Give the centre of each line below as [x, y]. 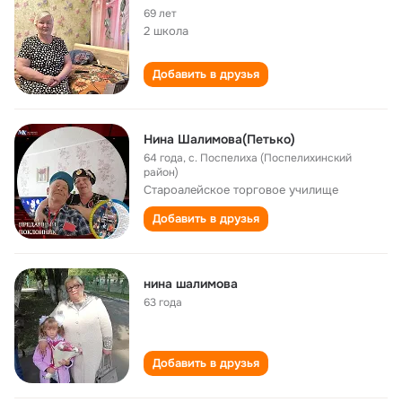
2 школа [166, 31]
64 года [163, 158]
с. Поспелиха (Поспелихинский [270, 158]
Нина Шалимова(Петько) [219, 139]
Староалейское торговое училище [241, 190]
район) [161, 172]
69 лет [160, 13]
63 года [163, 302]
